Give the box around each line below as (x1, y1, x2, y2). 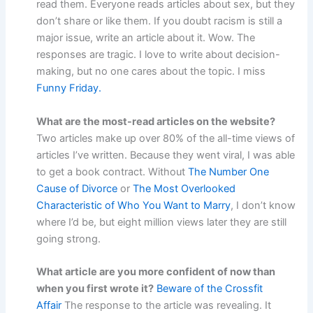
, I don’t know (231, 198, 296, 212)
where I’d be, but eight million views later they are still (36, 215, 287, 228)
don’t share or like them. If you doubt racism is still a (36, 15, 283, 28)
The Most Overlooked (133, 182, 236, 195)
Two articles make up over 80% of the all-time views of (36, 131, 296, 145)
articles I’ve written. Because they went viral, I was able (36, 148, 296, 161)
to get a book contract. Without (36, 165, 189, 178)
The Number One (188, 165, 270, 178)
